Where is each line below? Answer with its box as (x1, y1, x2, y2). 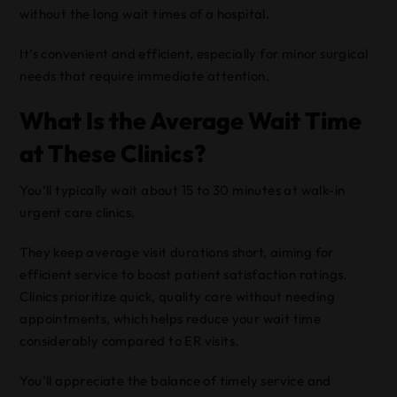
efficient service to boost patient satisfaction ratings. (19, 266, 347, 283)
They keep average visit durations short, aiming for (19, 244, 334, 261)
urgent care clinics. (19, 204, 136, 221)
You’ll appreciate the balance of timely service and (19, 372, 331, 389)
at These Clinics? (19, 138, 206, 168)
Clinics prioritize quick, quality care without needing (19, 288, 336, 305)
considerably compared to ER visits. (19, 332, 239, 349)
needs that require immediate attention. (19, 67, 270, 84)
